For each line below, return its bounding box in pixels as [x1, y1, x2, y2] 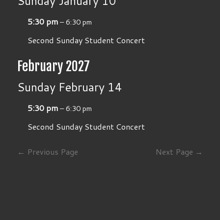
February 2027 [17, 58, 90, 75]
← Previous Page [17, 146, 79, 158]
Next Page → [155, 146, 203, 158]
